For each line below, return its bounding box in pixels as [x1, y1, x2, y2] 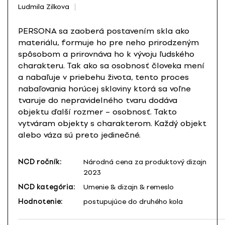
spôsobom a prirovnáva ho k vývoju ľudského [18, 49, 194, 59]
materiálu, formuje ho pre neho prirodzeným [18, 38, 199, 48]
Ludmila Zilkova [18, 3, 69, 11]
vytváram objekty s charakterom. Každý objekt [18, 119, 206, 129]
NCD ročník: [18, 158, 62, 167]
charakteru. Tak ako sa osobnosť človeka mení [18, 61, 204, 71]
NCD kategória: [18, 183, 75, 192]
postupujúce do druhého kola [83, 197, 183, 206]
